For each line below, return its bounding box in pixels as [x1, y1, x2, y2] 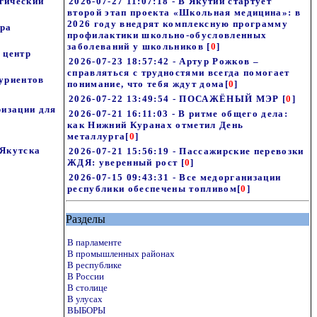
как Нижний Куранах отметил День [67, 120, 244, 130]
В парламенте [67, 237, 122, 248]
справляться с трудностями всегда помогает [67, 67, 290, 78]
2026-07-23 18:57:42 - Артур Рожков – [69, 56, 259, 67]
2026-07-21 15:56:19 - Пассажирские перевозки [69, 146, 304, 156]
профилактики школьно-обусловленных [67, 30, 267, 40]
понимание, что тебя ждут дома [67, 79, 225, 89]
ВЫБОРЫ [67, 305, 105, 316]
